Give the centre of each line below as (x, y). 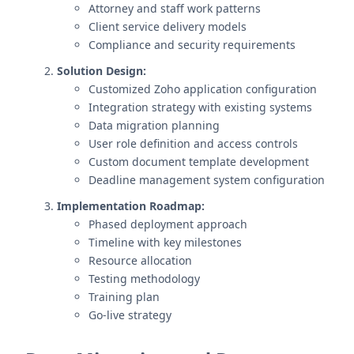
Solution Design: (102, 71)
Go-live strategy (130, 315)
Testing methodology (144, 279)
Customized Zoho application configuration (203, 89)
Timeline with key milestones (165, 242)
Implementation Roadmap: (131, 206)
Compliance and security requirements (192, 45)
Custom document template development (199, 162)
